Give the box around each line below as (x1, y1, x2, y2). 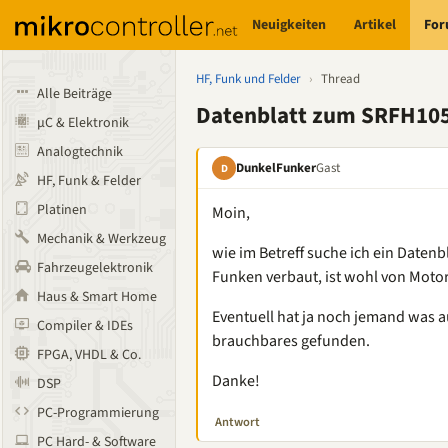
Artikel (354, 14, 397, 35)
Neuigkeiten (252, 14, 327, 35)
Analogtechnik (37, 142, 123, 162)
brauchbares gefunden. (212, 330, 370, 352)
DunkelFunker (236, 158, 316, 177)
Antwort (215, 413, 260, 431)
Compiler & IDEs (37, 316, 133, 336)
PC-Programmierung (37, 403, 159, 423)
